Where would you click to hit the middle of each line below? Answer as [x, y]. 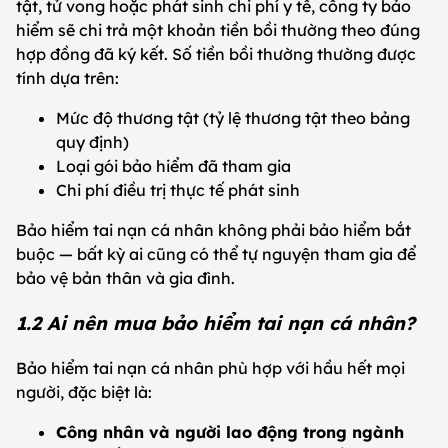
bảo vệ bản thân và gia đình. [125, 278]
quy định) [92, 142]
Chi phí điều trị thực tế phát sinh [178, 190]
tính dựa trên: [67, 78]
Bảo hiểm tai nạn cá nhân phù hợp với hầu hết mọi [210, 367]
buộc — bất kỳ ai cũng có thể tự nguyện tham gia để [216, 254]
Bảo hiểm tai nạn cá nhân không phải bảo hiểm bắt [213, 230]
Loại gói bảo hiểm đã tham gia [173, 166]
